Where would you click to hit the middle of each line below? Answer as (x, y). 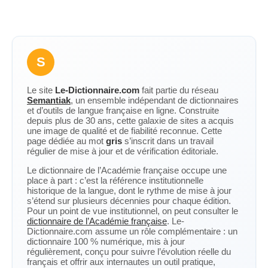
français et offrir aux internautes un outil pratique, (121, 262)
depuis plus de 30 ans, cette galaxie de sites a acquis (130, 121)
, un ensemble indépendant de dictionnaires (155, 100)
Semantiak (49, 100)
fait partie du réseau (179, 90)
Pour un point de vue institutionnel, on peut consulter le (133, 211)
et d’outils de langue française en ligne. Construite (123, 110)
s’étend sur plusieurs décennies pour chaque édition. (129, 201)
